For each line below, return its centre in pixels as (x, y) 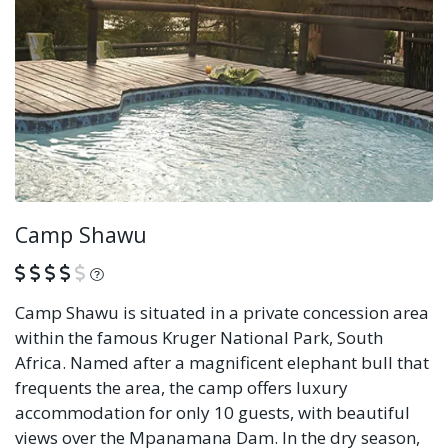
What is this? (157, 271)
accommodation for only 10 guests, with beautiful (212, 412)
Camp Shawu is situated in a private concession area (222, 312)
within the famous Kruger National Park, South (199, 337)
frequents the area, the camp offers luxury (181, 387)
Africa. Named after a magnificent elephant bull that (222, 362)
